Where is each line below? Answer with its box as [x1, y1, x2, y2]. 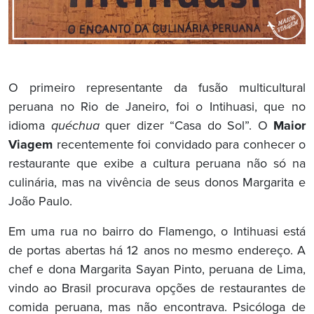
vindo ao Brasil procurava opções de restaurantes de [8, 281, 306, 297]
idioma [8, 118, 51, 135]
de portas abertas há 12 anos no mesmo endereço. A [8, 243, 306, 259]
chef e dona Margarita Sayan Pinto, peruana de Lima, [8, 262, 306, 278]
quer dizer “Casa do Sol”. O [105, 118, 273, 135]
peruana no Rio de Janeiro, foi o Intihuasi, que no [8, 100, 306, 116]
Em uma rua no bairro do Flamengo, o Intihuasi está [8, 224, 306, 240]
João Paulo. [8, 194, 72, 210]
